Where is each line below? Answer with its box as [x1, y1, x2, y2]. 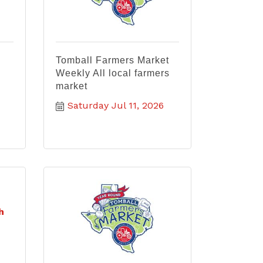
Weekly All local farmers [55, 68, 170, 78]
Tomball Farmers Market [55, 55, 169, 65]
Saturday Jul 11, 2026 [67, 100, 164, 111]
